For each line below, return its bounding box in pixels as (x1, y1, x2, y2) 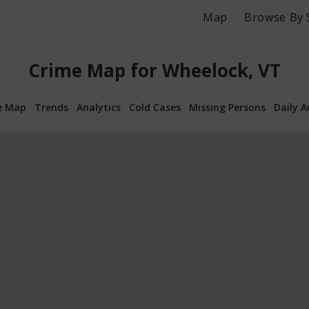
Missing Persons (189, 100, 266, 114)
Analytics (77, 100, 121, 114)
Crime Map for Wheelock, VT (28, 58, 281, 83)
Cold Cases (129, 100, 181, 114)
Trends (34, 100, 68, 114)
